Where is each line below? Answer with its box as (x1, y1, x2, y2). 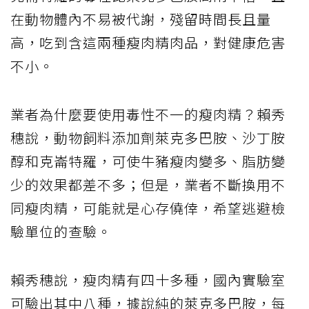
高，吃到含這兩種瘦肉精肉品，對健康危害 (10, 32, 286, 53)
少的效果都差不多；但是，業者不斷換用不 (10, 175, 286, 195)
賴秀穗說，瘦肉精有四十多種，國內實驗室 (10, 270, 286, 290)
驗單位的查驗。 (10, 221, 112, 242)
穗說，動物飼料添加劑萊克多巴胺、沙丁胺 (10, 128, 286, 148)
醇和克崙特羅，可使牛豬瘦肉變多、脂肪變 (10, 151, 286, 172)
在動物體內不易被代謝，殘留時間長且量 (10, 9, 271, 30)
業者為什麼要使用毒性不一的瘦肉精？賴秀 (10, 104, 286, 125)
